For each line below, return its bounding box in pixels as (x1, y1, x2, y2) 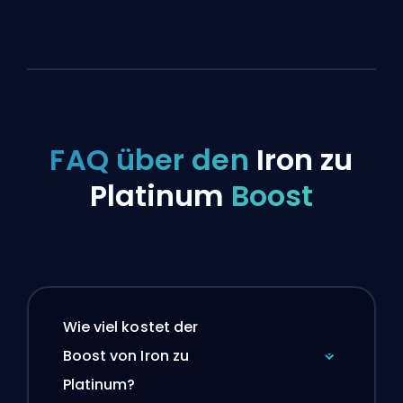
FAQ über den (49, 139, 256, 180)
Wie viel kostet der (62, 316, 199, 337)
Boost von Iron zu (62, 345, 190, 366)
